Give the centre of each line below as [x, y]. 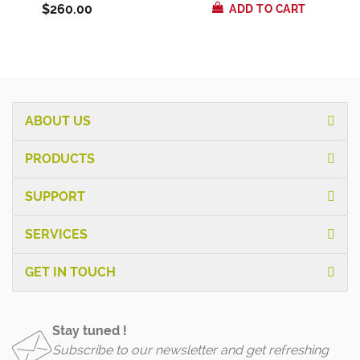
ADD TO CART [268, 9]
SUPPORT [55, 196]
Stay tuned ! [90, 330]
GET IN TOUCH [70, 272]
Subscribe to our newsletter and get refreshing [190, 350]
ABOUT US [58, 121]
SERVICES [56, 234]
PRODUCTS [60, 158]
